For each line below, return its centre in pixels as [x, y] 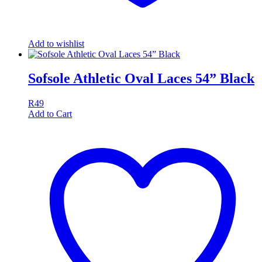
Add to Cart [50, 114]
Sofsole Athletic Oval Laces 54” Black [141, 79]
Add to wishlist [56, 43]
